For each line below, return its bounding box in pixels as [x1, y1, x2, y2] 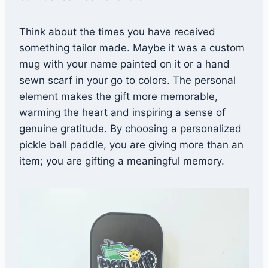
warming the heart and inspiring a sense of [19, 106, 226, 119]
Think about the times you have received [19, 26, 215, 38]
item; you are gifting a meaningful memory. [19, 155, 224, 167]
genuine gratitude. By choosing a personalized [19, 123, 242, 135]
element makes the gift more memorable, [19, 90, 218, 103]
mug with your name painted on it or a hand [19, 58, 230, 71]
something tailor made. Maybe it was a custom [19, 42, 245, 54]
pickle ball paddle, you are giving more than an [19, 139, 243, 151]
